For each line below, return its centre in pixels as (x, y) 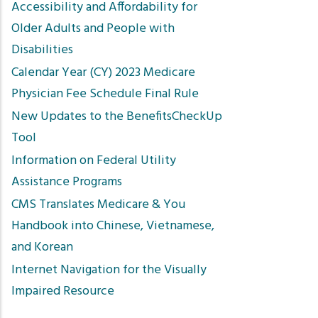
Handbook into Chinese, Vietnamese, (113, 226)
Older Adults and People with (93, 29)
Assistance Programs (67, 182)
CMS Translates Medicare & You (98, 205)
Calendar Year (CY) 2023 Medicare (103, 73)
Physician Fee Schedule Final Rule (105, 94)
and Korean (42, 247)
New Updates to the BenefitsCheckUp (117, 117)
